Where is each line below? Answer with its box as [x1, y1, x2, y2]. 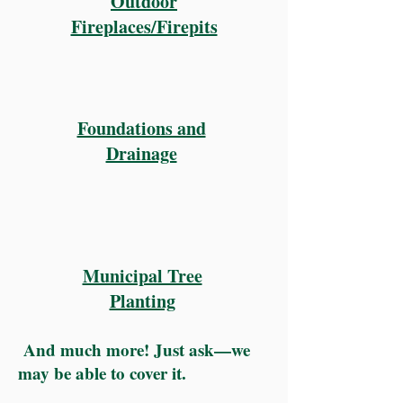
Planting [109, 288, 175, 314]
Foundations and [76, 115, 206, 141]
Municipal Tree [82, 263, 202, 289]
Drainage [105, 140, 177, 166]
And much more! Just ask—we [18, 337, 250, 362]
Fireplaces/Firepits [70, 13, 218, 40]
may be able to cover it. [18, 361, 186, 385]
